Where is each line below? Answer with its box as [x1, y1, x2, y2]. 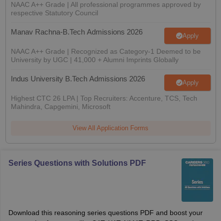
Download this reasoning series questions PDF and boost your [8, 209, 203, 217]
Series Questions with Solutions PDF [8, 159, 146, 167]
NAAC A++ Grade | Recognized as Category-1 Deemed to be [10, 47, 201, 55]
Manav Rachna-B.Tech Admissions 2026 [10, 28, 143, 36]
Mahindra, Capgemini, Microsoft [10, 103, 110, 110]
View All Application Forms [73, 124, 148, 132]
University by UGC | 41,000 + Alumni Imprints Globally [10, 56, 179, 64]
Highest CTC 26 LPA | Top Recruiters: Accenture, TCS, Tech [10, 94, 197, 102]
